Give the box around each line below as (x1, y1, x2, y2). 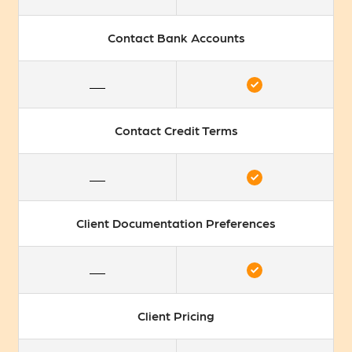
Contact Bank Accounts (107, 30, 245, 46)
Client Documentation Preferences (76, 215, 276, 231)
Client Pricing (137, 308, 214, 324)
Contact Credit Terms (114, 123, 238, 138)
